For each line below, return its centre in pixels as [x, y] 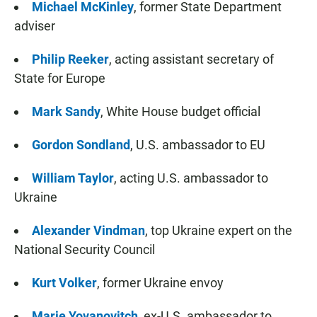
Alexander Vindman [88, 231]
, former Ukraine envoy [160, 283]
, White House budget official [180, 112]
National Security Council [85, 250]
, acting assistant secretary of [191, 59]
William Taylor [73, 178]
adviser [35, 26]
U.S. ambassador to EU [201, 145]
